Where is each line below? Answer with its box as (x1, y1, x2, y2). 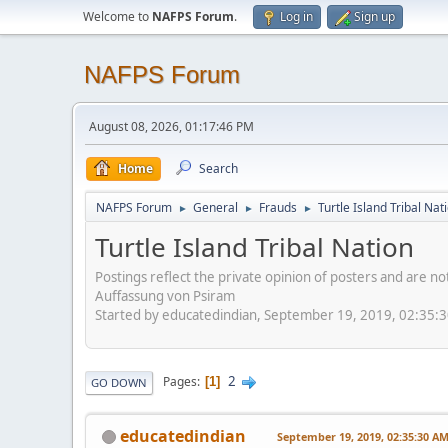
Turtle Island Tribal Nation (95, 229, 414, 265)
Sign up (354, 8, 395, 25)
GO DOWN (91, 374, 147, 390)
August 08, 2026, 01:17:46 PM (89, 118, 254, 135)
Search (199, 160, 238, 177)
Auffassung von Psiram (95, 286, 235, 305)
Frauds (259, 199, 297, 216)
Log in (280, 8, 313, 25)
